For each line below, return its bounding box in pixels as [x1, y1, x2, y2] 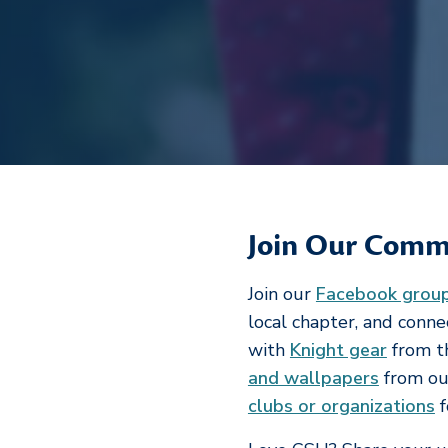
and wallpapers [247, 365, 379, 390]
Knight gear [289, 337, 387, 362]
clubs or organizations [247, 393, 435, 418]
